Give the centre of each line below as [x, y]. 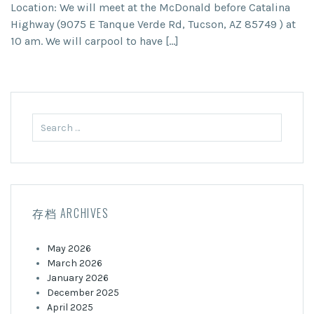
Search [48, 120]
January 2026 [78, 278]
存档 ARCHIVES [71, 213]
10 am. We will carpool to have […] [95, 41]
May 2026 [69, 248]
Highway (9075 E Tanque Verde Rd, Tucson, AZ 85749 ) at [153, 24]
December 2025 [83, 293]
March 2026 [75, 263]
